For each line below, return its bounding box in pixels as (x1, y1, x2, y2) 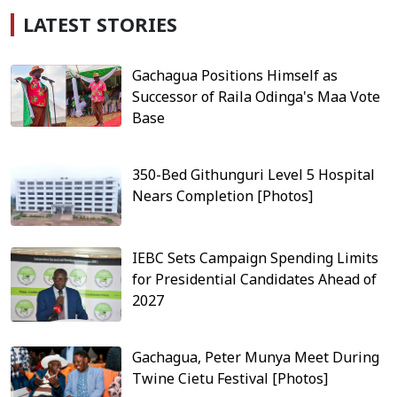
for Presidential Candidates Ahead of (132, 269, 378, 290)
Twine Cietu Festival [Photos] (132, 369, 329, 389)
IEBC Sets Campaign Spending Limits (132, 248, 379, 269)
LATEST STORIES (23, 11, 177, 37)
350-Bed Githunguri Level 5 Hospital (132, 164, 376, 184)
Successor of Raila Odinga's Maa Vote (132, 86, 381, 106)
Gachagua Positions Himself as (132, 65, 339, 85)
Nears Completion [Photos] (132, 185, 314, 206)
